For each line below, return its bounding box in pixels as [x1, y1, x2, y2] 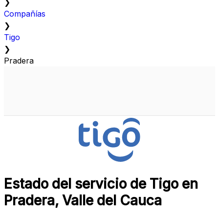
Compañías [4, 9, 45, 19]
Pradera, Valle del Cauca [4, 192, 162, 209]
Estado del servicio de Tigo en [4, 175, 198, 193]
